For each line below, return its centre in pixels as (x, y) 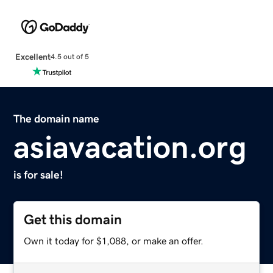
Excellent (33, 56)
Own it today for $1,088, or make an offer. (114, 240)
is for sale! (39, 175)
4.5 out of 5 (69, 57)
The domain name (57, 119)
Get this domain (73, 219)
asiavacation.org (130, 147)
